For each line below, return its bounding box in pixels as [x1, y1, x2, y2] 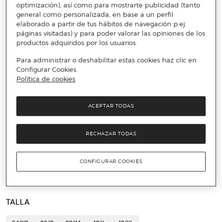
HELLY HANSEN [6, 135, 60, 146]
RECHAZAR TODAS [86, 130, 136, 137]
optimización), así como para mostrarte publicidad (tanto [16, 1, 201, 9]
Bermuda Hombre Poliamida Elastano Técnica [6, 147, 208, 161]
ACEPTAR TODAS [88, 103, 134, 110]
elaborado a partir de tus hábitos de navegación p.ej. [16, 20, 187, 28]
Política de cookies [16, 75, 76, 83]
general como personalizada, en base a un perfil [16, 10, 174, 19]
